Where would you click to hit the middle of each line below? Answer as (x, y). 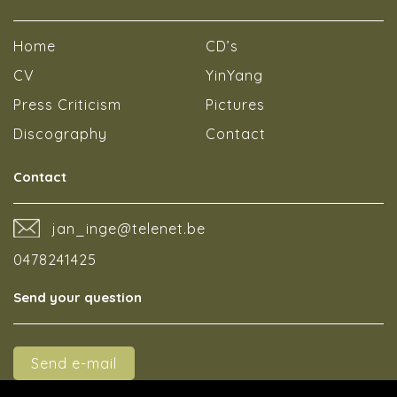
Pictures (235, 105)
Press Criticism (67, 105)
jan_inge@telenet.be (129, 229)
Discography (60, 134)
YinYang (234, 75)
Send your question (78, 298)
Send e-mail (74, 364)
